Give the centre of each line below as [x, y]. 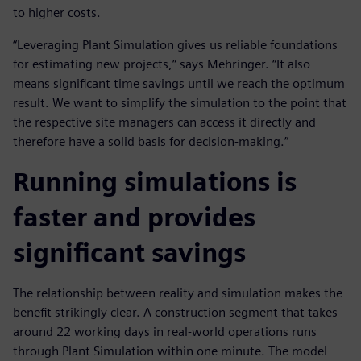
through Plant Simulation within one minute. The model [170, 351]
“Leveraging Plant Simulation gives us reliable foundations [175, 45]
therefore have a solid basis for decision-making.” [151, 142]
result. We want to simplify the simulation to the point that [180, 103]
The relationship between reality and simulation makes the [178, 293]
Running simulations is [155, 182]
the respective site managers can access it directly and [164, 122]
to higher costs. [57, 13]
